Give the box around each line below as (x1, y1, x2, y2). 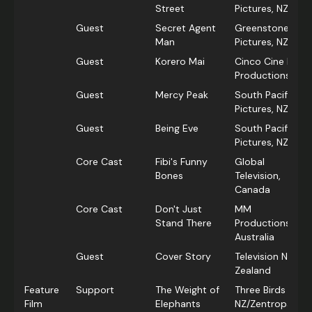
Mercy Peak (155, 88, 208, 102)
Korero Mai (155, 55, 205, 68)
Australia (235, 231, 274, 244)
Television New (235, 250, 301, 263)
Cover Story (155, 250, 211, 263)
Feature (24, 283, 59, 297)
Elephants (155, 297, 201, 311)
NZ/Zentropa (235, 297, 292, 311)
